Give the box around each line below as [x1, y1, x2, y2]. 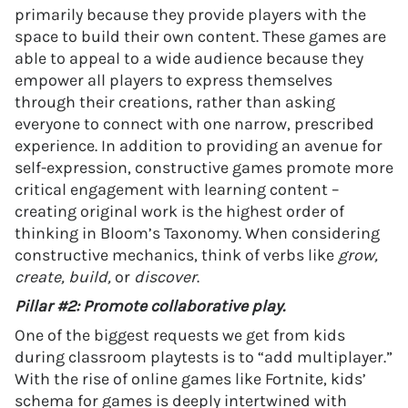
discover [134, 267, 197, 287]
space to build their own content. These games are [15, 26, 386, 46]
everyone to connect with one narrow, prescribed [15, 114, 374, 134]
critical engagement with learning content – [15, 179, 340, 199]
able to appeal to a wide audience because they [15, 48, 363, 68]
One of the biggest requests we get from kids [15, 325, 345, 345]
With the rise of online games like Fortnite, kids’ [15, 369, 366, 389]
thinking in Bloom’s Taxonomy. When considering [15, 223, 380, 243]
